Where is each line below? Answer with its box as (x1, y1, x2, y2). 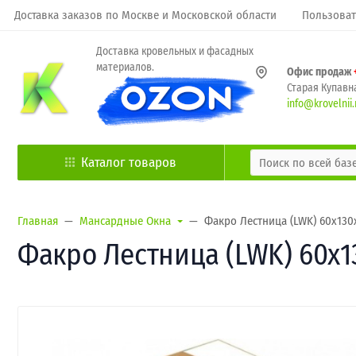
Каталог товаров (81, 154, 176, 171)
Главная (17, 214, 58, 228)
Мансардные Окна (79, 214, 171, 228)
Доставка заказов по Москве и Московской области (14, 8, 277, 22)
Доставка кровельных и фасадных (96, 44, 253, 58)
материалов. (96, 60, 154, 74)
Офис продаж (287, 64, 354, 79)
